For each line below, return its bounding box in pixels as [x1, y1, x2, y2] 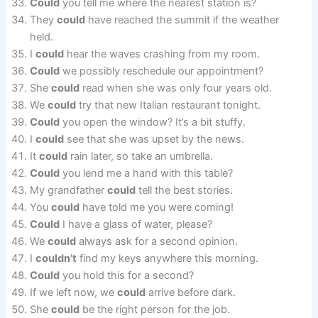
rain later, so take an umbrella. [67, 149, 214, 163]
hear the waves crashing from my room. [64, 47, 261, 60]
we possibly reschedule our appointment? [60, 64, 264, 77]
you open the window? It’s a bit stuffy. [60, 115, 246, 128]
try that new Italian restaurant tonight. [76, 98, 261, 111]
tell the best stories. [136, 183, 234, 197]
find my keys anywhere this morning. [77, 251, 259, 265]
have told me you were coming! [79, 200, 234, 214]
